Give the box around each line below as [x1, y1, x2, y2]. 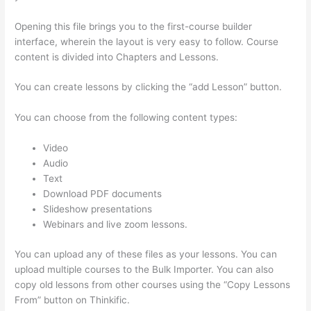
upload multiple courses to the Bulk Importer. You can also [15, 263, 274, 275]
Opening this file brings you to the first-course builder [15, 20, 253, 32]
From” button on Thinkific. [15, 294, 131, 305]
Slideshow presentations [43, 203, 153, 215]
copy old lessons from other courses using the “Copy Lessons [15, 278, 291, 290]
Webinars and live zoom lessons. [43, 219, 188, 230]
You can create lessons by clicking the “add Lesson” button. [15, 81, 283, 93]
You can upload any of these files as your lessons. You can [15, 248, 278, 260]
